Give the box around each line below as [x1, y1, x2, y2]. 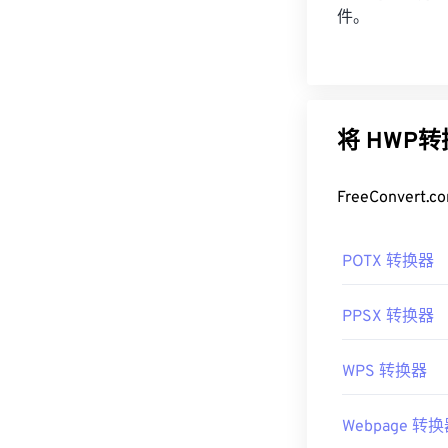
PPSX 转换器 [342, 307, 434, 327]
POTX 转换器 [342, 252, 434, 272]
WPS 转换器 [342, 362, 427, 382]
